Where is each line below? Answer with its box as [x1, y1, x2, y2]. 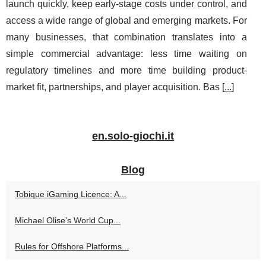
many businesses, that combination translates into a [6, 32, 247, 43]
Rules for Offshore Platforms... [15, 242, 129, 252]
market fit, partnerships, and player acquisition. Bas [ [6, 82, 224, 93]
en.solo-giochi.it [92, 130, 174, 142]
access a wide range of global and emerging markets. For [6, 15, 247, 26]
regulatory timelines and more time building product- [6, 65, 247, 76]
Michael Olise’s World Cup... [15, 216, 121, 226]
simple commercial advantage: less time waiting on [6, 49, 247, 59]
